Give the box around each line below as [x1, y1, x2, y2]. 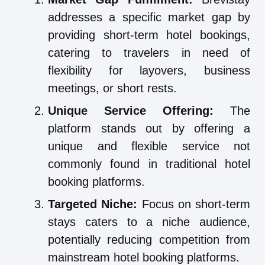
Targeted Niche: [48, 198, 138, 211]
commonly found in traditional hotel [48, 157, 250, 171]
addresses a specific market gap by [48, 11, 250, 24]
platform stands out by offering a [48, 122, 250, 135]
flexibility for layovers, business [48, 64, 250, 77]
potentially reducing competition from [48, 233, 250, 247]
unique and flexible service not [48, 140, 250, 153]
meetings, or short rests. [48, 82, 177, 95]
